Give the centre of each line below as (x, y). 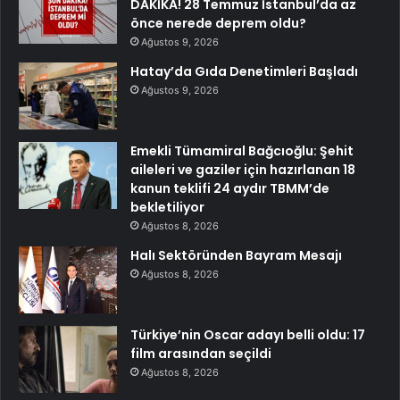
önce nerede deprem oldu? (218, 24)
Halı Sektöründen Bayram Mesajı (236, 256)
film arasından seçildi (201, 354)
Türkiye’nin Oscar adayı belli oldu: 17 (248, 335)
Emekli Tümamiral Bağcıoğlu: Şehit (242, 151)
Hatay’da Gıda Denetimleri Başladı (244, 72)
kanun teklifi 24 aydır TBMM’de (230, 189)
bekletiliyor (167, 208)
